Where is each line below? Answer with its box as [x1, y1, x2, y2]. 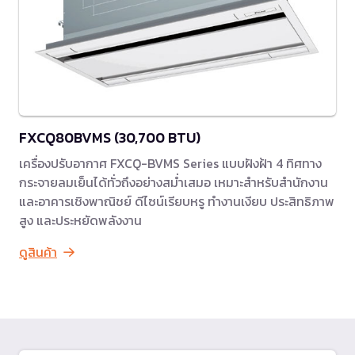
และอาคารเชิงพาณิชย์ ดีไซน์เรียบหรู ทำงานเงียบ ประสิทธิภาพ [19, 192, 334, 212]
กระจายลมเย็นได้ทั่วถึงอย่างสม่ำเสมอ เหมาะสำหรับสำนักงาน [19, 173, 328, 193]
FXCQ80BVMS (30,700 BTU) [19, 127, 200, 149]
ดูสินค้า [19, 242, 57, 262]
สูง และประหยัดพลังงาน [19, 211, 142, 231]
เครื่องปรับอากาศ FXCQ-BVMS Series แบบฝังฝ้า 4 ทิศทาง [19, 154, 322, 174]
